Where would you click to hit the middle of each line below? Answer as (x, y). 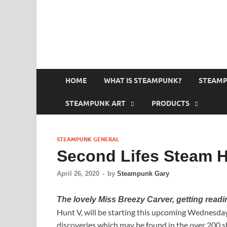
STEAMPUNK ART (96, 103)
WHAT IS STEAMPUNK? (143, 80)
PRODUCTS (171, 103)
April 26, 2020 (78, 174)
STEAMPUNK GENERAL (88, 139)
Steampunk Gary (143, 174)
